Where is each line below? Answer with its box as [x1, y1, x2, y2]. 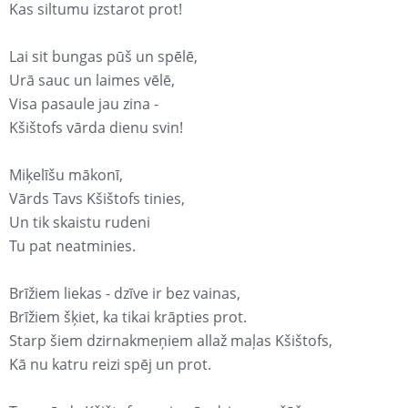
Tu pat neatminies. [9, 236, 136, 257]
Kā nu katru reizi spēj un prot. [9, 354, 211, 375]
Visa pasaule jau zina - [9, 94, 158, 115]
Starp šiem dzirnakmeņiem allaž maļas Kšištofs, [9, 331, 332, 352]
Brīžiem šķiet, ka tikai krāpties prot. [9, 307, 247, 328]
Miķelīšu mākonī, [9, 165, 123, 186]
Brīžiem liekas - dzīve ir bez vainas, [9, 283, 240, 304]
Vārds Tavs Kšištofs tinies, [9, 189, 185, 209]
